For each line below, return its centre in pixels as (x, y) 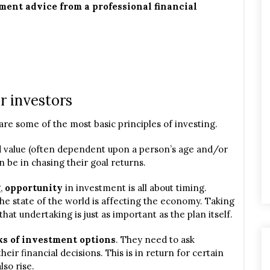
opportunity (35, 188)
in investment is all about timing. (136, 188)
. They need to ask (155, 240)
